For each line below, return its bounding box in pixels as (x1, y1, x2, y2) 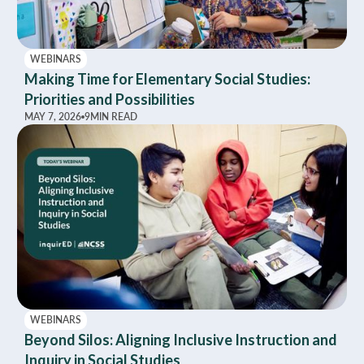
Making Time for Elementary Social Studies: (24, 70, 310, 89)
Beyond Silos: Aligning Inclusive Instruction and (24, 331, 337, 349)
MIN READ (90, 111, 137, 123)
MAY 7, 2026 (24, 111, 81, 123)
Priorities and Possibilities (24, 90, 195, 109)
